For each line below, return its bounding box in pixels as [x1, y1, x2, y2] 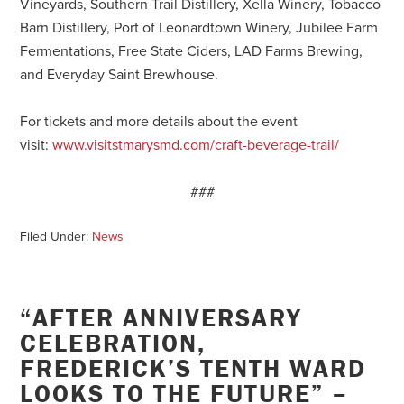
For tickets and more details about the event [20, 112, 298, 131]
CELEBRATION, [20, 326, 207, 358]
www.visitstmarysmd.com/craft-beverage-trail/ [52, 135, 340, 154]
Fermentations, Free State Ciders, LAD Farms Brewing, [20, 41, 363, 60]
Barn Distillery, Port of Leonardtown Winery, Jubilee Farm [20, 18, 379, 37]
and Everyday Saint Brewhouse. [20, 65, 219, 84]
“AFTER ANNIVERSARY [20, 301, 303, 333]
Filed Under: [20, 228, 93, 244]
